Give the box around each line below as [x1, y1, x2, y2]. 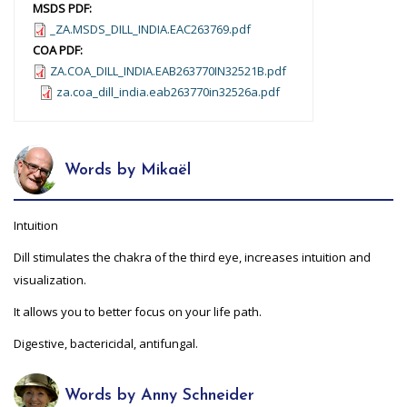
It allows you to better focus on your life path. [14, 303, 262, 320]
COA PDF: [33, 41, 85, 58]
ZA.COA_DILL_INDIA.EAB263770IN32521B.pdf [50, 62, 286, 79]
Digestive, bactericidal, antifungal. [14, 334, 198, 352]
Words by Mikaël [59, 162, 191, 180]
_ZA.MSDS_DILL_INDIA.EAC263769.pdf [50, 20, 251, 37]
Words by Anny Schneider [59, 386, 254, 404]
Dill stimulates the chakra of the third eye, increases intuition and [14, 248, 371, 265]
